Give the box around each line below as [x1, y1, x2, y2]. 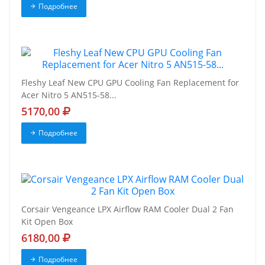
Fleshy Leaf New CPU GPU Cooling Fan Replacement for [21, 77, 239, 89]
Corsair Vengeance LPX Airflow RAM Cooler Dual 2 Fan [21, 203, 234, 215]
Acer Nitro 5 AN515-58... [21, 89, 117, 101]
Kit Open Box [21, 216, 73, 228]
